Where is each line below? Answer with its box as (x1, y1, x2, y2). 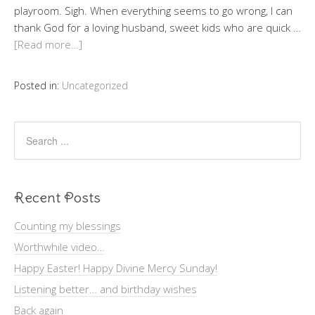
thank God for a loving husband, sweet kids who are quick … (14, 20, 301, 34)
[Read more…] (14, 37, 82, 51)
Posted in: (14, 78, 62, 92)
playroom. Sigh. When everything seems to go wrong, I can (14, 3, 292, 18)
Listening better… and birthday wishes (14, 281, 197, 296)
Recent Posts (14, 188, 101, 206)
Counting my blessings (14, 218, 121, 233)
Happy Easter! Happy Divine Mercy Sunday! (14, 260, 217, 275)
